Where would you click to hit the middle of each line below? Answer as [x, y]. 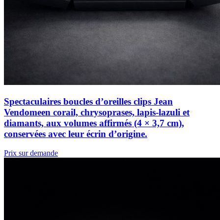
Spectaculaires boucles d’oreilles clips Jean [88, 102]
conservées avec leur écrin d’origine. [76, 134]
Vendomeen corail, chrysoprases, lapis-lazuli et [97, 112]
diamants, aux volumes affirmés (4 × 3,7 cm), [94, 123]
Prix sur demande [31, 153]
